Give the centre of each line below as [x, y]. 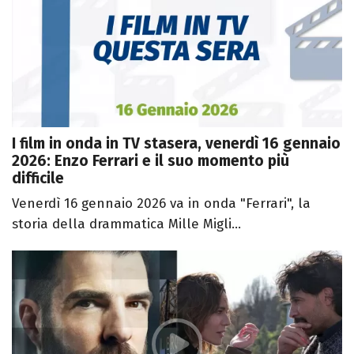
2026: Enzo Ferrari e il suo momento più [151, 161]
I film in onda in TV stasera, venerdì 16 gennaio [176, 144]
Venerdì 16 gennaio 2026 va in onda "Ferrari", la [161, 204]
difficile [38, 179]
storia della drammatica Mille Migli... [126, 224]
